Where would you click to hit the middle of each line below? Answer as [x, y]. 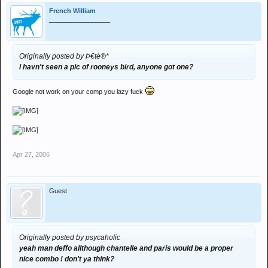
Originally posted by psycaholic [70, 237]
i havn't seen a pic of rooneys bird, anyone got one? [106, 67]
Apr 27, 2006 [31, 154]
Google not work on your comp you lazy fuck [79, 92]
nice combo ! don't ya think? [67, 259]
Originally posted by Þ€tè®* [64, 56]
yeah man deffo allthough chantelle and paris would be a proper [126, 248]
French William [72, 11]
